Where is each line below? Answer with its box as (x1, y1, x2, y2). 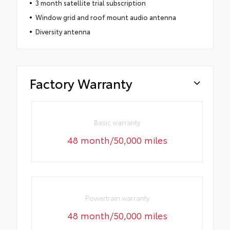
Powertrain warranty (85, 193, 149, 203)
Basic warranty (94, 117, 141, 127)
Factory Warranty (30, 73, 132, 92)
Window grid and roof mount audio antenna (35, 12, 176, 22)
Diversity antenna (35, 26, 90, 36)
